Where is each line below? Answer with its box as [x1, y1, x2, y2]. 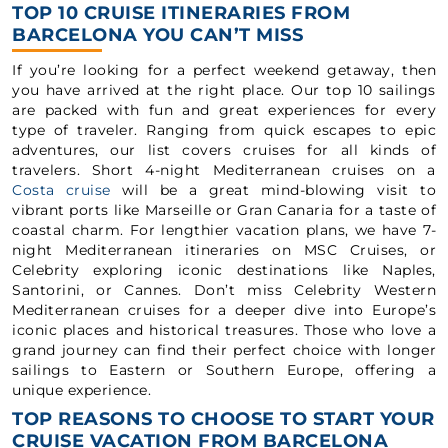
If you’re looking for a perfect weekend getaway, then [12, 61, 436, 79]
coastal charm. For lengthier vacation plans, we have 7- [12, 221, 436, 239]
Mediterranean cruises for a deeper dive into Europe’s [12, 301, 436, 319]
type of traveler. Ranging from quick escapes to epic [12, 121, 436, 139]
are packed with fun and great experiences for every [12, 101, 436, 119]
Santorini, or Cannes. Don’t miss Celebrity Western [12, 281, 436, 299]
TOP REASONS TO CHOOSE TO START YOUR [12, 408, 435, 430]
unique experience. [12, 381, 151, 399]
